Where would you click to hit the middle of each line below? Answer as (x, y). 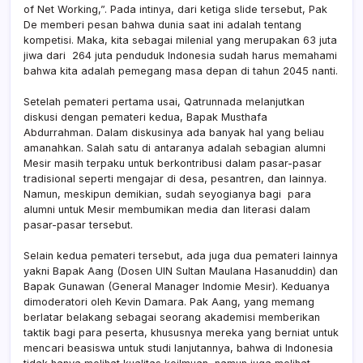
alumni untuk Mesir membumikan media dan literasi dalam (167, 209)
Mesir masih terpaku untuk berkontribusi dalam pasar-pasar (173, 163)
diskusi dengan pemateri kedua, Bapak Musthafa (145, 117)
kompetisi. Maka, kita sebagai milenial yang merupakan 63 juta (180, 40)
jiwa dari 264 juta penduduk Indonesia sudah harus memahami (180, 55)
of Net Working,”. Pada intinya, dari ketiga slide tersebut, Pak (175, 9)
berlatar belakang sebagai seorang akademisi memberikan (172, 317)
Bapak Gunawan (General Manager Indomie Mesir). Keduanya (177, 286)
